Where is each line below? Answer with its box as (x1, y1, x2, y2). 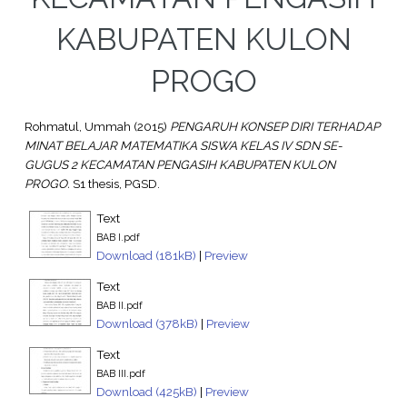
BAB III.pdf (95, 367, 145, 379)
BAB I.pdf (95, 231, 140, 243)
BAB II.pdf (95, 299, 143, 311)
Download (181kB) (95, 247, 196, 263)
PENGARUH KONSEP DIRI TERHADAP (169, 119, 380, 134)
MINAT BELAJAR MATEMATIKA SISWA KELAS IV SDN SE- (24, 138, 342, 154)
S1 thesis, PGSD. (69, 176, 160, 192)
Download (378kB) (95, 315, 198, 331)
